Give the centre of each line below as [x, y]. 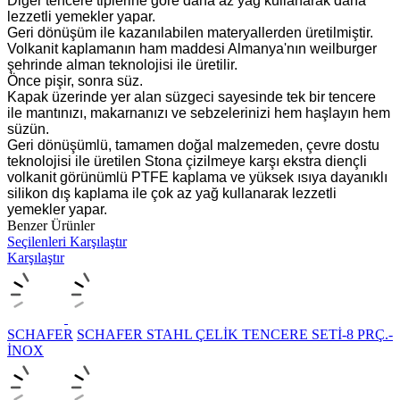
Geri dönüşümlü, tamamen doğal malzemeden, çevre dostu [193, 145]
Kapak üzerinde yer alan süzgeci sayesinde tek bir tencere [192, 96]
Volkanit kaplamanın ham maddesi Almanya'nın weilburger [192, 48]
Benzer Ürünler [51, 225]
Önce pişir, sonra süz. [75, 80]
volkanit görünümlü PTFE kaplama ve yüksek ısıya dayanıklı [197, 177]
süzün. [28, 129]
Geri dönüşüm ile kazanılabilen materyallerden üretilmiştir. [190, 32]
